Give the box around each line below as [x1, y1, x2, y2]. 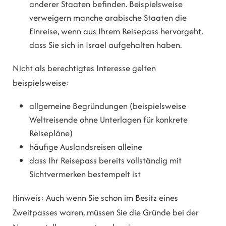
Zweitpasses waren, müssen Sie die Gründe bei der [13, 206, 199, 218]
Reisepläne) [29, 127, 73, 140]
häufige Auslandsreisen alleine [29, 141, 143, 153]
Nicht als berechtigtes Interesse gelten [13, 62, 156, 74]
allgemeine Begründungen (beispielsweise [29, 100, 187, 112]
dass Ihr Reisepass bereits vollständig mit [29, 154, 182, 167]
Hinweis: [13, 191, 44, 204]
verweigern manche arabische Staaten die [29, 11, 187, 24]
